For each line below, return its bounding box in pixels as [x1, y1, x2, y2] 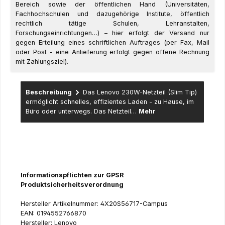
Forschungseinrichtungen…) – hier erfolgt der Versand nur [16, 29, 209, 37]
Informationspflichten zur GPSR [21, 171, 124, 179]
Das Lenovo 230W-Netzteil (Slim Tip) [83, 88, 197, 96]
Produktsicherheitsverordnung [21, 180, 124, 188]
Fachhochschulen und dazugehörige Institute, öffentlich [16, 10, 209, 18]
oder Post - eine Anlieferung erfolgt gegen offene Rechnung [16, 48, 209, 56]
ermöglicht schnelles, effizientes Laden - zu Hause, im [26, 98, 194, 106]
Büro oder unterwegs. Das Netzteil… [26, 107, 139, 116]
